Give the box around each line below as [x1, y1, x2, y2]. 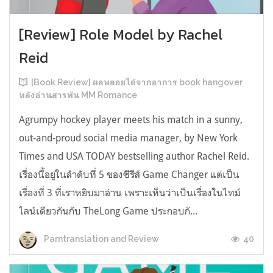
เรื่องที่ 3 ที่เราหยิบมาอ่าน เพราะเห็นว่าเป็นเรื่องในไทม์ [19, 186, 241, 199]
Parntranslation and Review [42, 234, 159, 244]
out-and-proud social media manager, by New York [19, 131, 238, 144]
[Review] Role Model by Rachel [19, 23, 222, 45]
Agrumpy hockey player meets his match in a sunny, [19, 113, 243, 126]
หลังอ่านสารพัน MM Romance [19, 90, 137, 100]
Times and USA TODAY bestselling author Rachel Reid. [19, 149, 249, 162]
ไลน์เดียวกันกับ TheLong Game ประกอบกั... [19, 204, 197, 217]
